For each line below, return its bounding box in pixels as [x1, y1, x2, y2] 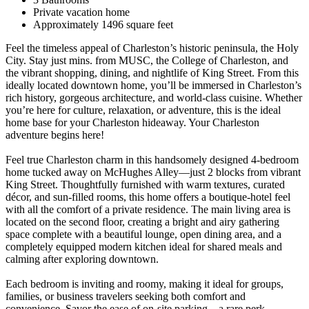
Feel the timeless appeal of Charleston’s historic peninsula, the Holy [6, 41, 299, 54]
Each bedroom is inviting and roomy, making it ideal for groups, [6, 277, 283, 290]
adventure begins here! [6, 128, 104, 141]
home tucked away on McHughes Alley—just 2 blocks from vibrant [6, 166, 301, 178]
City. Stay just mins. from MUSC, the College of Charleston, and [6, 54, 288, 66]
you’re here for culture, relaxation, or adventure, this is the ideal [6, 103, 281, 116]
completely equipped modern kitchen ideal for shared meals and [6, 240, 282, 252]
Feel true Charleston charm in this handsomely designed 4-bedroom [6, 153, 299, 166]
